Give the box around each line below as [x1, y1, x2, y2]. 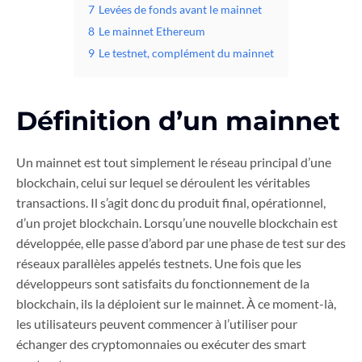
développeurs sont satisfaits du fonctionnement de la [16, 276, 309, 292]
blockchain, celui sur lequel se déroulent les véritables [16, 175, 310, 191]
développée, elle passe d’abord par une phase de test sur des [16, 235, 346, 251]
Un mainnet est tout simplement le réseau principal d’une [16, 154, 331, 170]
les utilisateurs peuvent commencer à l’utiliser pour [16, 316, 297, 332]
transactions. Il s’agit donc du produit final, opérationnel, [16, 195, 326, 211]
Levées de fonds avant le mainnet [99, 2, 262, 17]
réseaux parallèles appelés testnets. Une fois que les [16, 255, 301, 271]
